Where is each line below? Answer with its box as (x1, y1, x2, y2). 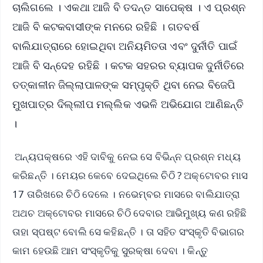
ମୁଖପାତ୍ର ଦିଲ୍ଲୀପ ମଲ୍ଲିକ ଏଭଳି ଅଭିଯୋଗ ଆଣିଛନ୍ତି (12, 96, 244, 111)
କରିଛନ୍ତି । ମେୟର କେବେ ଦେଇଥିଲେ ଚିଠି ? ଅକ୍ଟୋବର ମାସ (12, 168, 248, 183)
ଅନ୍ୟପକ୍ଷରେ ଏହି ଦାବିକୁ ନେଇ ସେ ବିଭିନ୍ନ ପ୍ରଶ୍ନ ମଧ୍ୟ (12, 150, 241, 164)
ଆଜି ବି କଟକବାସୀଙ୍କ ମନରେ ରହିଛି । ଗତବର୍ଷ (12, 19, 199, 33)
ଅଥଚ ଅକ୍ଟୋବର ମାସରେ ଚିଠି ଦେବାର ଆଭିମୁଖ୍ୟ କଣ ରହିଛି (12, 206, 247, 220)
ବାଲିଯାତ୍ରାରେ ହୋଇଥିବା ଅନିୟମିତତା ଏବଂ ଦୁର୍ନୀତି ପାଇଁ (12, 38, 238, 53)
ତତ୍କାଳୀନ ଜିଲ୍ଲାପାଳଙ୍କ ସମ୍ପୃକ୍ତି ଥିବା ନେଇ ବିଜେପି (12, 77, 235, 92)
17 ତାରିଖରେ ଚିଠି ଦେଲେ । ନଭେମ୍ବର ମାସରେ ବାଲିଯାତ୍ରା (12, 187, 241, 201)
